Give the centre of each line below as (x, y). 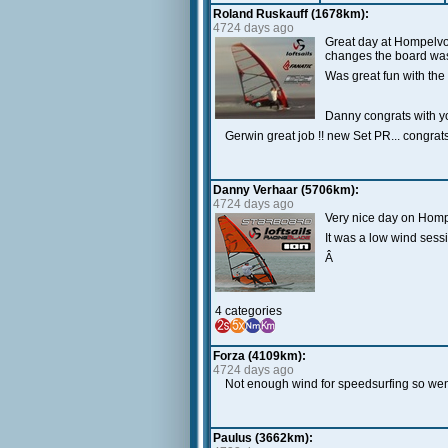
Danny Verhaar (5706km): (286, 190)
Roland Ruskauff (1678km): (291, 14)
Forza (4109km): (259, 356)
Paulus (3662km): (263, 438)
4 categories (248, 311)
